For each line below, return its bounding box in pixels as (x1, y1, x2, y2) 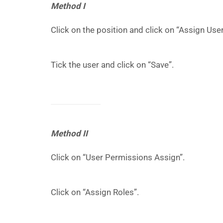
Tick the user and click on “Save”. (51, 60, 174, 70)
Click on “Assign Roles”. (51, 187, 139, 197)
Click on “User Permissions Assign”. (51, 152, 185, 162)
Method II (51, 128, 88, 138)
